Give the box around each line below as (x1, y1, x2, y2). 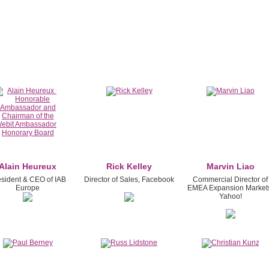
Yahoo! (219, 192, 242, 201)
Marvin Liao (206, 161, 255, 171)
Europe (16, 183, 40, 192)
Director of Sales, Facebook (84, 175, 175, 184)
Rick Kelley (106, 161, 153, 171)
